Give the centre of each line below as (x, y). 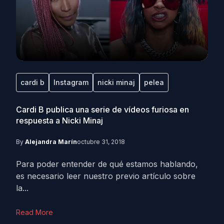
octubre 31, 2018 (101, 142)
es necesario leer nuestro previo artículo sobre (106, 176)
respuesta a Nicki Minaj (59, 120)
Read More (34, 212)
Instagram (71, 82)
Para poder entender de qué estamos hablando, (107, 164)
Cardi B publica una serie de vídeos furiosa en (102, 109)
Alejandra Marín (51, 142)
